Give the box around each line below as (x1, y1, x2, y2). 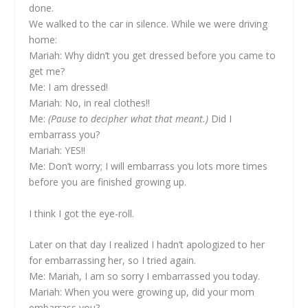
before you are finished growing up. (29, 175, 187, 189)
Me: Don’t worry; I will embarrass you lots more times (29, 159, 268, 173)
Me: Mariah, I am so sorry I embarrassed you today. (29, 269, 261, 283)
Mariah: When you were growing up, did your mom (29, 285, 255, 299)
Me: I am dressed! (29, 80, 109, 94)
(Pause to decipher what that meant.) (48, 112, 212, 126)
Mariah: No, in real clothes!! (29, 96, 151, 110)
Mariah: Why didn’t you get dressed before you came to (29, 49, 276, 63)
